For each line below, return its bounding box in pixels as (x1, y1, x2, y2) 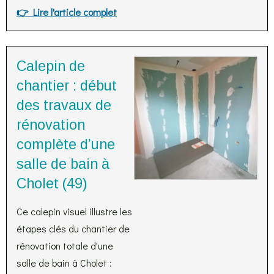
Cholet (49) (17, 176, 87, 191)
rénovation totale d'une (17, 239, 113, 252)
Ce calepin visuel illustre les (17, 205, 132, 218)
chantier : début (17, 78, 117, 94)
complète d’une (17, 136, 115, 152)
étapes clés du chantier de (17, 222, 130, 235)
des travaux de (17, 97, 111, 113)
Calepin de (17, 58, 85, 74)
